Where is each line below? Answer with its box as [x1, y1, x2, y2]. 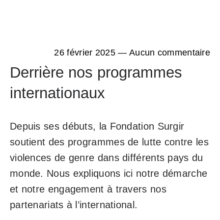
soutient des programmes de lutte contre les [9, 137, 209, 147]
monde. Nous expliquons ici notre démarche [9, 168, 208, 179]
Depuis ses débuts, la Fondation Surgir [9, 121, 185, 132]
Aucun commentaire [129, 48, 211, 57]
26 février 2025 [54, 48, 115, 57]
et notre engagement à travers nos [9, 184, 166, 194]
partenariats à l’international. [9, 199, 144, 210]
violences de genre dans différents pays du [9, 152, 203, 163]
